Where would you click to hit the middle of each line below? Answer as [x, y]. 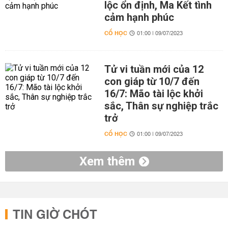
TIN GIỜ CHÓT [55, 215]
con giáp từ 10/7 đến [152, 81]
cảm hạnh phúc [139, 17]
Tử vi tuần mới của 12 [154, 69]
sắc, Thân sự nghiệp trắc [161, 106]
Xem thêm [107, 161]
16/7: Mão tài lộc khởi [153, 94]
